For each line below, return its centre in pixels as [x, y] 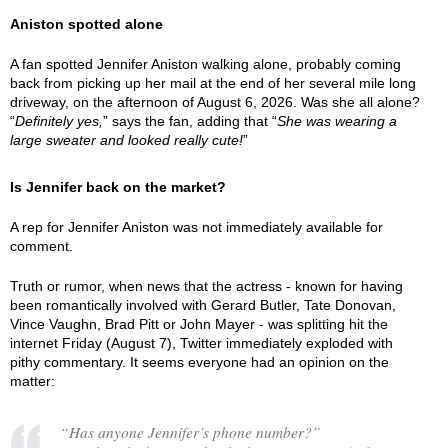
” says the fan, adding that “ [190, 121]
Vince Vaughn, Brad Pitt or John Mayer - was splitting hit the [199, 324]
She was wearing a [337, 121]
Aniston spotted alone [86, 24]
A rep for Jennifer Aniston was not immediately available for [196, 227]
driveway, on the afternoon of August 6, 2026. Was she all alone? [215, 102]
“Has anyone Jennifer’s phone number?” [190, 431]
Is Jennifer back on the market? [118, 187]
